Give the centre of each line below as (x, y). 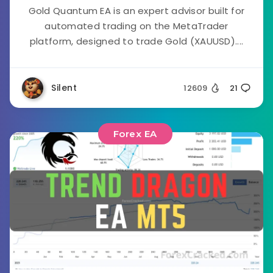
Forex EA (135, 134)
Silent (64, 88)
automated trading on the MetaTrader (136, 26)
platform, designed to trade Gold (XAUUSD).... (136, 41)
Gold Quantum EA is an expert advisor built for (136, 11)
